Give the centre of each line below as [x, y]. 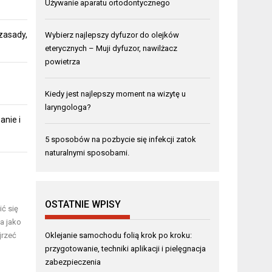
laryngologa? [68, 107]
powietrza [63, 61]
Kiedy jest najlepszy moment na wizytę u [116, 93]
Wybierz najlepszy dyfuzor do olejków [112, 35]
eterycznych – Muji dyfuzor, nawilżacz [111, 48]
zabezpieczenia [73, 262]
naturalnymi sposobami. [87, 152]
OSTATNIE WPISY [83, 204]
